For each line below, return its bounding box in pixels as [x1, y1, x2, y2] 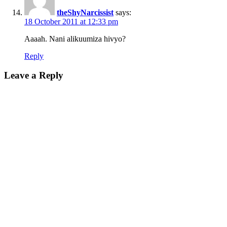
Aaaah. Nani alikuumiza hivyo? [24, 34, 126, 43]
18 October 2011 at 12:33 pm [24, 17, 118, 26]
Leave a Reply [4, 70, 63, 81]
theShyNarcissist [57, 8, 113, 17]
